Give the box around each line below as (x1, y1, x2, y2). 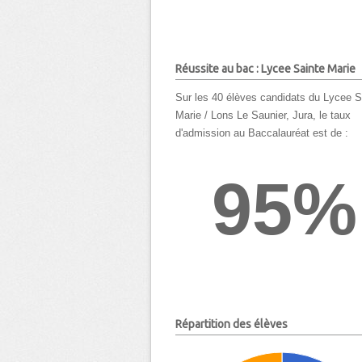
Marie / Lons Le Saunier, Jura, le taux (175, 109, 351, 122)
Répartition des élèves (175, 317, 288, 330)
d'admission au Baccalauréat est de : (175, 127, 348, 140)
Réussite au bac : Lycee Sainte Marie (175, 61, 356, 75)
